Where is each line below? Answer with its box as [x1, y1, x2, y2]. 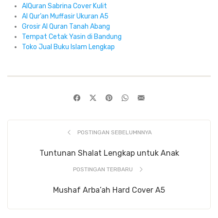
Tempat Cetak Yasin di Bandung [22, 33, 122, 41]
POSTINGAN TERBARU [73, 166, 134, 173]
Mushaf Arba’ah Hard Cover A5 [53, 185, 165, 195]
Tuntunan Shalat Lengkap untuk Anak [39, 148, 179, 158]
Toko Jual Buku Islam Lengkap [22, 43, 115, 52]
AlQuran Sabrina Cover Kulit [22, 2, 107, 11]
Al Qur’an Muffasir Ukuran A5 [22, 12, 109, 21]
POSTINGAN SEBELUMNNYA [77, 129, 152, 136]
